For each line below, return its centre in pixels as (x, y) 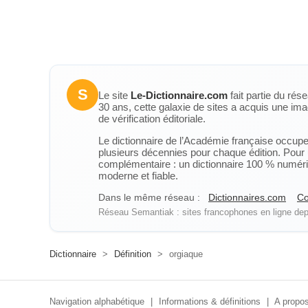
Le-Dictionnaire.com (179, 95)
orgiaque (185, 254)
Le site (114, 95)
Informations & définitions (210, 301)
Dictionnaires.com (247, 197)
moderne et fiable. (138, 176)
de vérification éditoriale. (152, 119)
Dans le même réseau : (149, 197)
